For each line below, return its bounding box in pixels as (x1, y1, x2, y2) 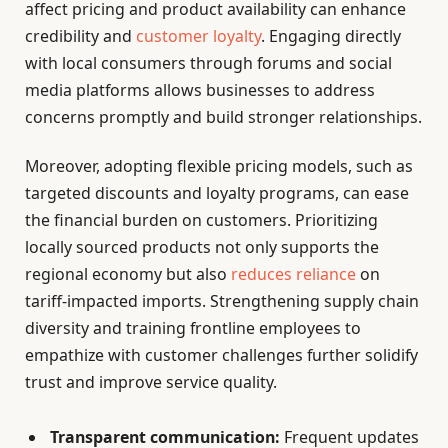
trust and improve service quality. (25, 371, 277, 394)
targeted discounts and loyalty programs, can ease (25, 182, 409, 205)
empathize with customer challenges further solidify (25, 344, 418, 367)
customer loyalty (136, 25, 261, 48)
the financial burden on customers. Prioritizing (25, 209, 378, 232)
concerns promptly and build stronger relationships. (25, 106, 422, 129)
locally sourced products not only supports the (25, 236, 379, 259)
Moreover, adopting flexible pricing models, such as (25, 155, 413, 178)
